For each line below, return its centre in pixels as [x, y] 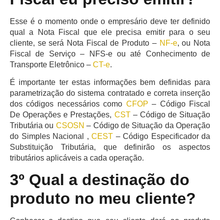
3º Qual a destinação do [100, 180]
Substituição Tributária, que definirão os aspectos [110, 147]
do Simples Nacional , [51, 136]
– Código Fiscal [179, 104]
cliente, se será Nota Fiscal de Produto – [85, 43]
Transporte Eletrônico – [51, 64]
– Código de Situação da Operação [147, 125]
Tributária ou [33, 125]
